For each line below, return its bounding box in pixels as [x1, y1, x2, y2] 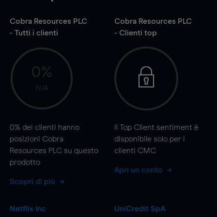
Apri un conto [114, 166, 165, 174]
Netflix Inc [10, 204, 46, 213]
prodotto [10, 158, 40, 166]
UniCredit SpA [114, 204, 166, 213]
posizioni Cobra [10, 135, 63, 143]
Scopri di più [10, 177, 57, 186]
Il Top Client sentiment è [114, 123, 199, 131]
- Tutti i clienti [10, 29, 58, 37]
